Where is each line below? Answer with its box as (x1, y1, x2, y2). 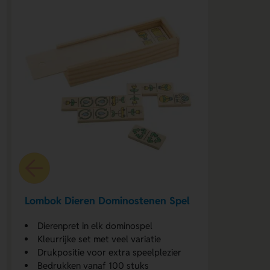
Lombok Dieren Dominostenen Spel (25, 193, 190, 207)
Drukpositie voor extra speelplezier (37, 246, 182, 259)
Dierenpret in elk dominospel (37, 220, 153, 232)
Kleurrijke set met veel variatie (37, 233, 162, 245)
